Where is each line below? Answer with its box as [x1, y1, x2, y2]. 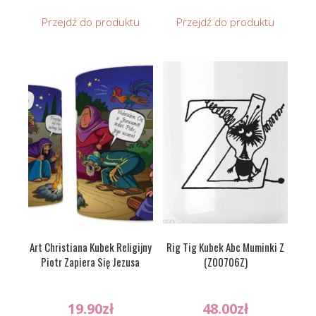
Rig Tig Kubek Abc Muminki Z [166, 238, 285, 255]
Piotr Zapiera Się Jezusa [41, 253, 140, 269]
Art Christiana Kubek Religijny [29, 238, 152, 255]
